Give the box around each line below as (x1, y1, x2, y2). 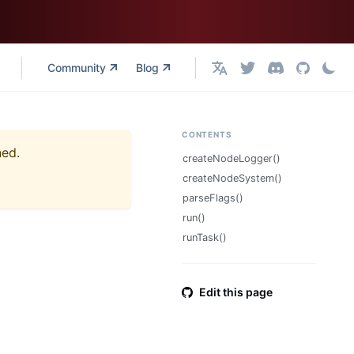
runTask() (183, 232, 227, 243)
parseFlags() (183, 192, 243, 204)
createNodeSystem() (183, 172, 282, 184)
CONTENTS (182, 130, 232, 139)
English (211, 66, 249, 80)
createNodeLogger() (183, 153, 281, 164)
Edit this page (199, 285, 273, 299)
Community (47, 61, 107, 74)
